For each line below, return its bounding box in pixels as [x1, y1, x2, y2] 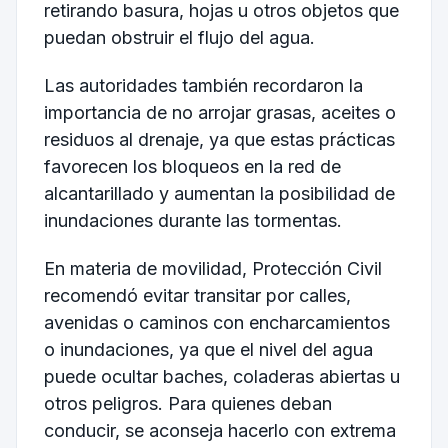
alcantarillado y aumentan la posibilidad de [43, 183, 395, 205]
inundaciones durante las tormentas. [43, 210, 342, 232]
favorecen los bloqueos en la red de [43, 156, 341, 178]
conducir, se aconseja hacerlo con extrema [43, 419, 396, 441]
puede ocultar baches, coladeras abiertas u [43, 365, 400, 387]
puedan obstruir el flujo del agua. [43, 27, 315, 49]
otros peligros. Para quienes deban [43, 392, 332, 414]
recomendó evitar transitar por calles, [43, 284, 351, 306]
